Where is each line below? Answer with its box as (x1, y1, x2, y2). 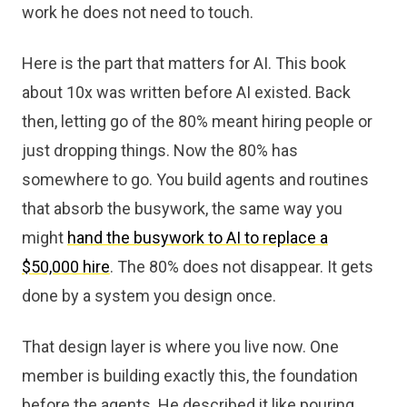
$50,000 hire (22, 257, 110, 276)
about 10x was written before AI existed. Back (22, 83, 351, 102)
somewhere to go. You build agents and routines (22, 170, 369, 189)
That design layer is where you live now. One (22, 337, 339, 356)
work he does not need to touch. (22, 3, 253, 22)
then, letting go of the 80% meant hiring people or (22, 112, 372, 131)
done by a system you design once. (22, 286, 276, 305)
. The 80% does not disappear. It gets (110, 257, 373, 276)
